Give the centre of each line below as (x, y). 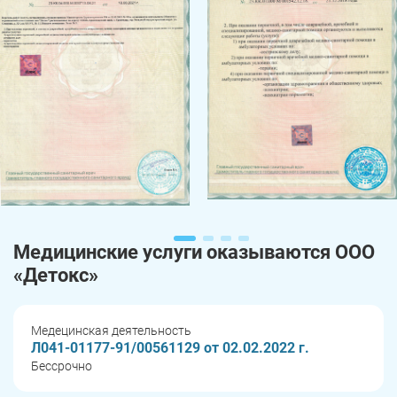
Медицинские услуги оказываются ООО (194, 253)
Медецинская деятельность (111, 331)
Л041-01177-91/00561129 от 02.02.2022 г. (170, 348)
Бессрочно (62, 366)
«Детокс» (56, 276)
